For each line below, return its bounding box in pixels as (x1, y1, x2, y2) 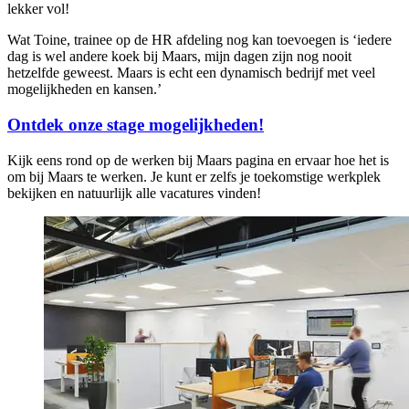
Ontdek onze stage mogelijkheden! (7, 115, 264, 135)
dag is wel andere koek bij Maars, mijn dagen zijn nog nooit (7, 48, 351, 65)
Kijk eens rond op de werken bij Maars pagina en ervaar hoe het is (7, 152, 389, 168)
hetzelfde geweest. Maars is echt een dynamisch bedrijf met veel (7, 65, 375, 81)
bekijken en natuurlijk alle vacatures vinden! (7, 184, 261, 201)
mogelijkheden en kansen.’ (7, 81, 162, 98)
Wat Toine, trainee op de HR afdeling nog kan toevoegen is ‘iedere (7, 32, 392, 48)
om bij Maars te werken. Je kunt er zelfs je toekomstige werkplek (7, 168, 381, 184)
